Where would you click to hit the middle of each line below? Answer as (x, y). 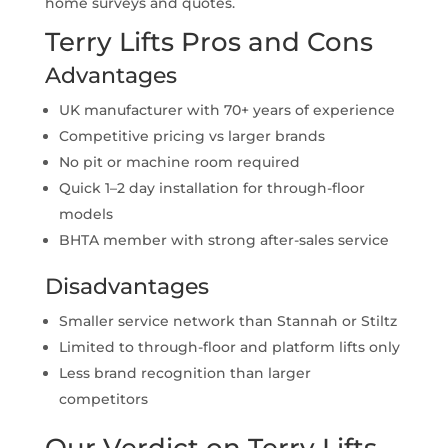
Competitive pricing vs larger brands (191, 136)
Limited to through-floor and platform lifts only (229, 347)
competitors (103, 399)
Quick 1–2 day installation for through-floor (211, 188)
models (85, 214)
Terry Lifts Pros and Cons (208, 42)
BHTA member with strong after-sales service (223, 240)
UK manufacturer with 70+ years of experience (226, 110)
